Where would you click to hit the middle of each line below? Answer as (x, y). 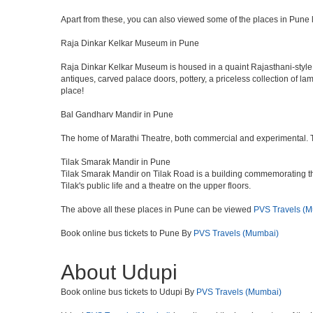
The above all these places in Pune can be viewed (157, 210)
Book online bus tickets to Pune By (127, 233)
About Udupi (119, 272)
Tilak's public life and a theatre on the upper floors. (156, 186)
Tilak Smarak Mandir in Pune (116, 162)
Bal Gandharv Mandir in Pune (117, 115)
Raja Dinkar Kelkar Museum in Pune (130, 43)
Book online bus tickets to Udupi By (129, 292)
